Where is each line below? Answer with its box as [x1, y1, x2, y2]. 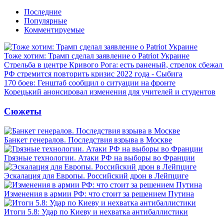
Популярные [24, 16, 67, 25]
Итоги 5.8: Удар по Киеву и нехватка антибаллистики [4, 207, 188, 216]
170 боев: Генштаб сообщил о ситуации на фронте [4, 78, 175, 87]
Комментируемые [24, 25, 84, 34]
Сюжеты [4, 105, 41, 116]
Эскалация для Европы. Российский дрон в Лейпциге [4, 171, 188, 180]
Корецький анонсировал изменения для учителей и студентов [4, 87, 215, 96]
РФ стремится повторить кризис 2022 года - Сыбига [4, 69, 182, 78]
